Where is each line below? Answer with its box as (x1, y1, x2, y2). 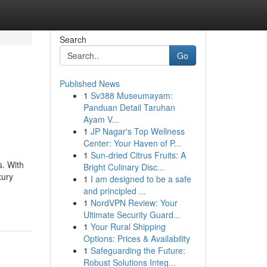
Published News (59, 77, 120, 89)
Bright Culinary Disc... (83, 161, 164, 173)
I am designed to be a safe (90, 173, 191, 185)
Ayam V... (83, 113, 119, 125)
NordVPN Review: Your (90, 197, 178, 209)
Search (59, 33, 86, 45)
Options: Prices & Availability (83, 232, 190, 244)
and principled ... (83, 185, 146, 197)
